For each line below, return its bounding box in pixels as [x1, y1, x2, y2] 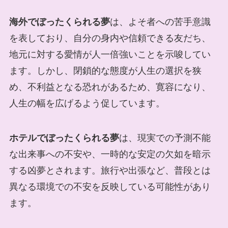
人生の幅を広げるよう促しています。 [9, 98, 165, 109]
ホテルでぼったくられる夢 [9, 132, 119, 143]
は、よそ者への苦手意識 [109, 17, 211, 27]
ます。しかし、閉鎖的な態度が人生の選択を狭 [9, 66, 202, 76]
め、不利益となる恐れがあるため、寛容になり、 [9, 82, 211, 93]
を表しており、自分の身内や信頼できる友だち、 [9, 33, 211, 44]
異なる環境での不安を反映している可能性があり [9, 181, 211, 192]
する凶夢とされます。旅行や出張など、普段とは [9, 165, 211, 176]
